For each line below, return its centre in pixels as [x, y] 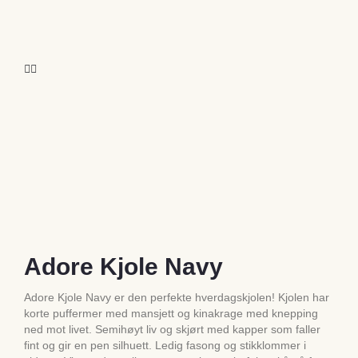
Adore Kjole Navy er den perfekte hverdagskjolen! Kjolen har [177, 297]
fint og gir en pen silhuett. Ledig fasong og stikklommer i [165, 345]
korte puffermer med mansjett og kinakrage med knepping [171, 313]
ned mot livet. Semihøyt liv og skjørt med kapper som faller [172, 329]
